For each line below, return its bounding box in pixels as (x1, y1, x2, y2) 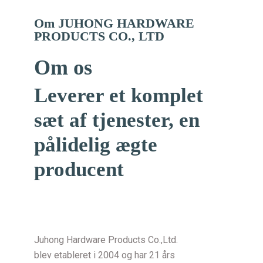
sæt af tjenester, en (34, 108, 200, 131)
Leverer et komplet (34, 83, 203, 107)
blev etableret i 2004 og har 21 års (34, 249, 175, 261)
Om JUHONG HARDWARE (34, 15, 194, 31)
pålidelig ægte (34, 133, 157, 156)
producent (34, 157, 124, 181)
